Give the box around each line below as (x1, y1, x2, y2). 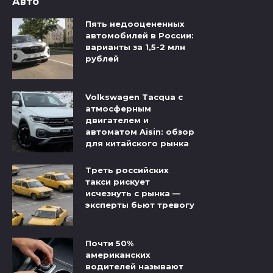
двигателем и (85, 115, 149, 125)
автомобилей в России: (85, 30, 194, 40)
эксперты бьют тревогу (85, 200, 194, 210)
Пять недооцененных (85, 18, 185, 29)
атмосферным (85, 103, 151, 113)
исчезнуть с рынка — (85, 188, 180, 199)
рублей (85, 53, 119, 63)
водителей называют (85, 261, 183, 272)
